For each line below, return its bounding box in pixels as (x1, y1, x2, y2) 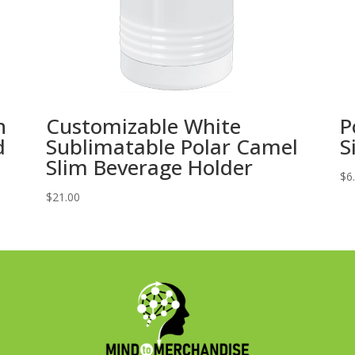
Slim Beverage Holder (45, 152, 253, 181)
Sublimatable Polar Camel (45, 132, 298, 161)
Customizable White (45, 111, 241, 140)
